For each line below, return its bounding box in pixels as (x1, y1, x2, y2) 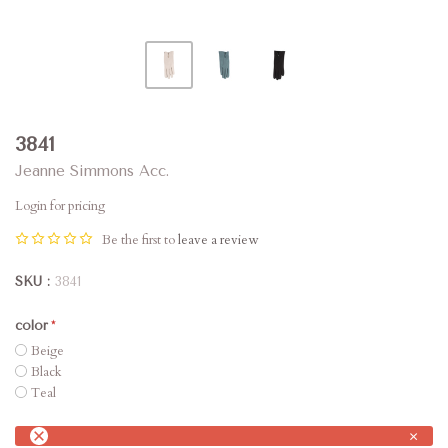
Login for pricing (15, 197, 105, 215)
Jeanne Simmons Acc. (15, 162, 169, 180)
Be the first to (102, 231, 178, 249)
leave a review (178, 231, 258, 249)
